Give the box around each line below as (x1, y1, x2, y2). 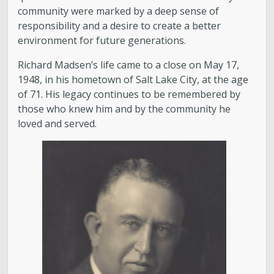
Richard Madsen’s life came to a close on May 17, (18, 57, 240, 72)
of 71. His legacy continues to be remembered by (18, 87, 241, 101)
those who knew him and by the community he (18, 102, 231, 116)
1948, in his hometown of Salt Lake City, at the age (18, 72, 249, 86)
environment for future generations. (18, 33, 187, 47)
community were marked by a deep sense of (18, 4, 220, 18)
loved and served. (18, 116, 97, 130)
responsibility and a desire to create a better (18, 18, 221, 32)
